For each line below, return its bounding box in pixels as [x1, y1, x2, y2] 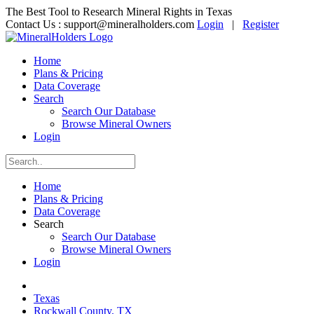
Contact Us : [6, 18, 64, 30]
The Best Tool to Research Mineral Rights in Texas [6, 6, 232, 18]
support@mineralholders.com [64, 18, 194, 30]
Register [243, 18, 279, 30]
